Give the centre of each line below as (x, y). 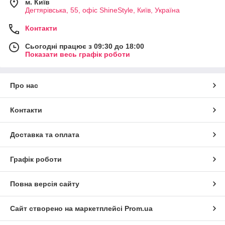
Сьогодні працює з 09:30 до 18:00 (85, 46)
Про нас (24, 85)
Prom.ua (139, 208)
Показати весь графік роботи (78, 54)
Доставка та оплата (45, 134)
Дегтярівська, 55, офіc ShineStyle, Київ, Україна (102, 10)
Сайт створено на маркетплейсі (67, 208)
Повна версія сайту (45, 184)
